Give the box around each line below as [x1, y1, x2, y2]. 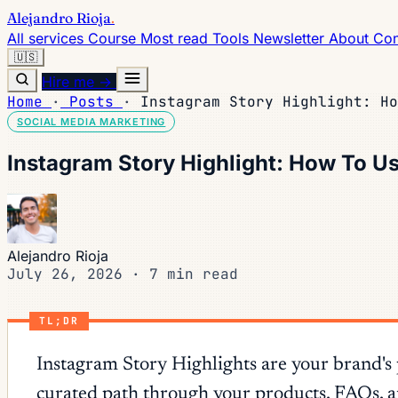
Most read [140, 29, 212, 47]
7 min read [149, 264, 238, 283]
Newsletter [253, 29, 329, 47]
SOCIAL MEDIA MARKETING [17, 115, 166, 128]
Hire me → [42, 73, 116, 91]
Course [88, 29, 140, 47]
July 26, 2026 [7, 264, 131, 283]
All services [7, 29, 88, 47]
